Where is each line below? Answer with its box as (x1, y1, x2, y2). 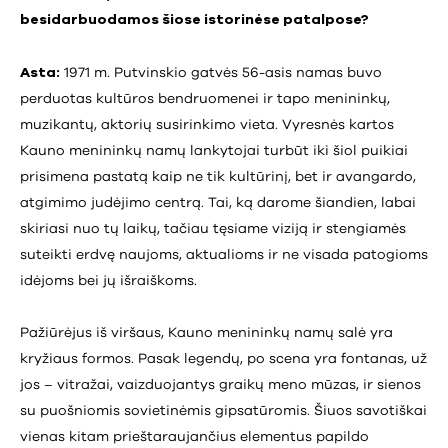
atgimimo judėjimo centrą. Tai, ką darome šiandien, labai (20, 195, 416, 210)
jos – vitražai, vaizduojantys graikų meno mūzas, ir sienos (20, 377, 421, 392)
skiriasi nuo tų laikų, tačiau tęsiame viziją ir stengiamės (20, 221, 406, 236)
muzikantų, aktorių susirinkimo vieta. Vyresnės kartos (20, 117, 394, 132)
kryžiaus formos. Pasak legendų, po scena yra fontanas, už (20, 351, 427, 366)
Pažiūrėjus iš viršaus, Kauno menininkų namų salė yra (20, 325, 393, 340)
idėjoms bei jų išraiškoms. (20, 273, 201, 288)
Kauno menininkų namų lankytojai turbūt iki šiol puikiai (20, 143, 408, 158)
